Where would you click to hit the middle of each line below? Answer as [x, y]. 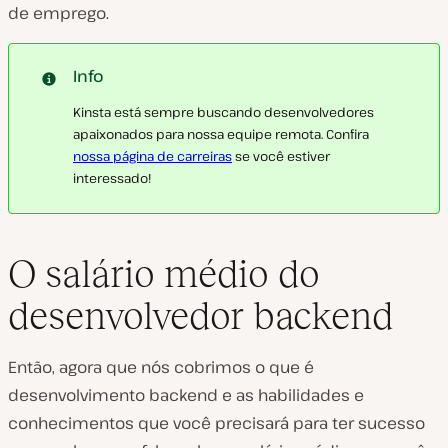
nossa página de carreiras [152, 156]
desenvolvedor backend [200, 315]
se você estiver [281, 156]
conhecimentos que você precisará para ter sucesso [216, 422]
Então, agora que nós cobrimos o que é [161, 366]
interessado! [112, 178]
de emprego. [58, 13]
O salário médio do [164, 273]
